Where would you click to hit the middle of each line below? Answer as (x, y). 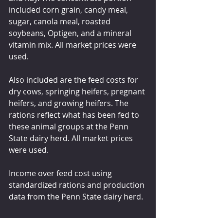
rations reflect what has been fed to (75, 115)
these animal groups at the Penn (70, 126)
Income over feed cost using (61, 173)
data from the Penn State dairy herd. (76, 196)
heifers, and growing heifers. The (70, 103)
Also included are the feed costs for (74, 80)
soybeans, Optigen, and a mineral (71, 33)
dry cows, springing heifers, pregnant (78, 91)
